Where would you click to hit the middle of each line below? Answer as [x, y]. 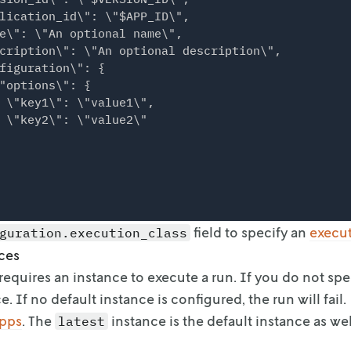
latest [81, 322]
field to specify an [250, 232]
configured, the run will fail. [259, 299]
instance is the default [180, 321]
